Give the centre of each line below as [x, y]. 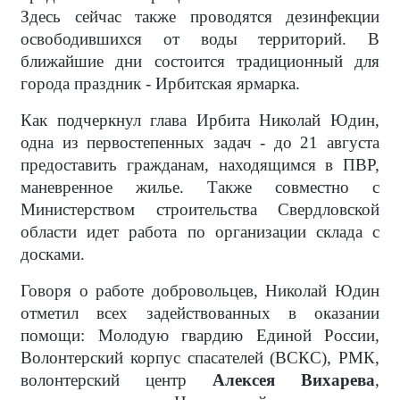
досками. [53, 254]
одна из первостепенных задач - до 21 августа [200, 142]
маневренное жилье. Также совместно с [200, 187]
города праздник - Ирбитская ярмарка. [160, 83]
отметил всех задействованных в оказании [200, 312]
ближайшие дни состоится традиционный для [200, 61]
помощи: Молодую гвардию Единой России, [200, 335]
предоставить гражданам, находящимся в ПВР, [200, 164]
